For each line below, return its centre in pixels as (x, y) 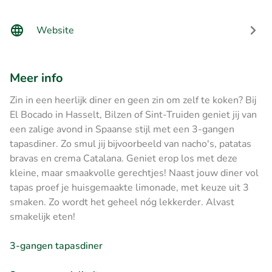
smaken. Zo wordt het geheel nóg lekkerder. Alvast (122, 202)
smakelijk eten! (42, 216)
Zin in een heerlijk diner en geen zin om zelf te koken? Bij (133, 100)
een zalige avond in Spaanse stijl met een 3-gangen (122, 129)
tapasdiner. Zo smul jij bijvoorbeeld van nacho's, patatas (131, 144)
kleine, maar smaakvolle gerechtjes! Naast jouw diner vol (134, 173)
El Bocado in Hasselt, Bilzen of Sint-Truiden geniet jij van (133, 114)
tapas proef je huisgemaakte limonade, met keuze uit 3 (129, 187)
